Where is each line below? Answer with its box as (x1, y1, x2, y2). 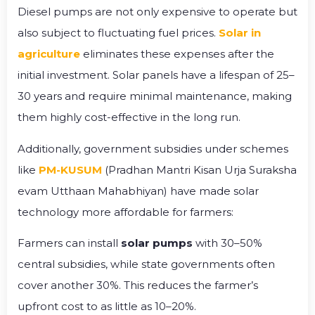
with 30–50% (193, 236, 262, 250)
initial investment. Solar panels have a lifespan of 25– (18, 68, 295, 82)
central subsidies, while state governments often (18, 257, 275, 271)
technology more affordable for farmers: (18, 205, 233, 219)
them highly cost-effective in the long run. (18, 110, 240, 124)
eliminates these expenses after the (80, 47, 274, 61)
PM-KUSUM (39, 162, 102, 176)
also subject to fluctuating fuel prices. (18, 26, 219, 40)
